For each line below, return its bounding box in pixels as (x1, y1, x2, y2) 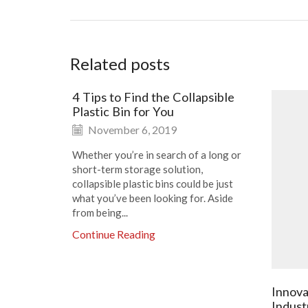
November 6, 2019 (86, 123, 177, 137)
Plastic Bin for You (72, 103, 174, 119)
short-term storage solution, (72, 163, 203, 176)
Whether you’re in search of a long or (72, 148, 241, 162)
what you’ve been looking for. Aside (72, 192, 233, 205)
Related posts (70, 53, 170, 74)
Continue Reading (72, 228, 155, 241)
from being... (72, 206, 128, 219)
